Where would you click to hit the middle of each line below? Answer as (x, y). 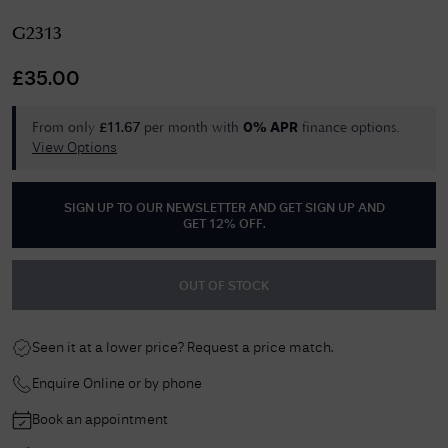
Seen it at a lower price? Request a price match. (182, 348)
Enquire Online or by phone (117, 384)
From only (63, 128)
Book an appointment (100, 420)
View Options (74, 148)
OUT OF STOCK (224, 287)
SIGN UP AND (344, 209)
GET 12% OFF (222, 225)
